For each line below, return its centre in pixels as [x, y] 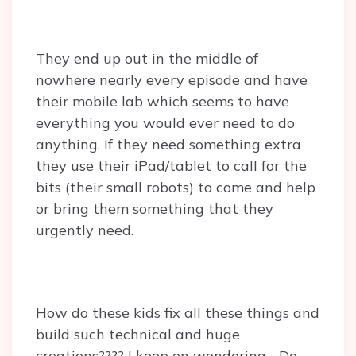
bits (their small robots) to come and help [176, 188]
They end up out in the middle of [147, 59]
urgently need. [87, 230]
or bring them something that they [155, 209]
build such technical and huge [138, 335]
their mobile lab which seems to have [163, 102]
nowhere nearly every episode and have [172, 80]
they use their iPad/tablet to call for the [171, 166]
